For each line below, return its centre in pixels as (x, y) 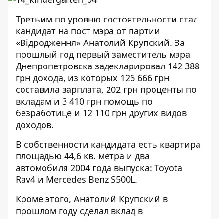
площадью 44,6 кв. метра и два (83, 156)
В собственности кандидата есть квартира (108, 144)
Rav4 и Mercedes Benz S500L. (77, 179)
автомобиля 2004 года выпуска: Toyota (99, 168)
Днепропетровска (55, 66)
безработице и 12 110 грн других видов (101, 113)
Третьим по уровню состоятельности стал (107, 19)
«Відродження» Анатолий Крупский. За (100, 43)
